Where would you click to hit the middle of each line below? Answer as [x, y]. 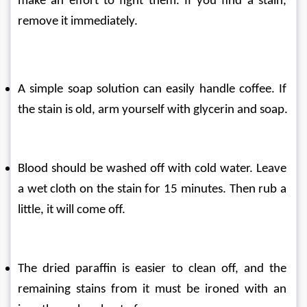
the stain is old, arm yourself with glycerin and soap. [153, 110]
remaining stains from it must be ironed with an [153, 289]
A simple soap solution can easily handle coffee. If [153, 89]
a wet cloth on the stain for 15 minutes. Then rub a [153, 189]
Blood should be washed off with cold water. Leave [153, 169]
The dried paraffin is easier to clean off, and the [153, 269]
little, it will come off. [72, 210]
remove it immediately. [78, 21]
